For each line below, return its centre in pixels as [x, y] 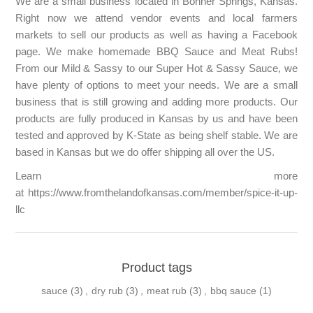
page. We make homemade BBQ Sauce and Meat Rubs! [156, 51]
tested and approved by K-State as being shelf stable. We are [156, 135]
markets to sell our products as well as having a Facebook [156, 35]
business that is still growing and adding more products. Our [156, 102]
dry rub [107, 290]
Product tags [156, 267]
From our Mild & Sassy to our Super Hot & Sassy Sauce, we [156, 68]
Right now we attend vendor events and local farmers [156, 18]
